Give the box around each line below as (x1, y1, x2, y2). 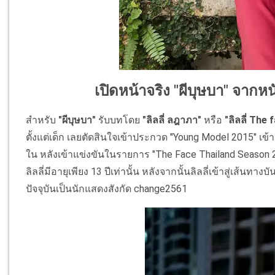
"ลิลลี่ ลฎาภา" (142, 114, 202, 126)
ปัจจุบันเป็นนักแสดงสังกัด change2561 (26, 183, 188, 195)
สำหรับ (26, 114, 59, 126)
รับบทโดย (98, 114, 143, 126)
